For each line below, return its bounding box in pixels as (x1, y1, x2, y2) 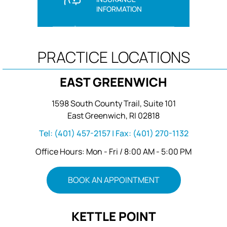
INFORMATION (96, 4, 142, 14)
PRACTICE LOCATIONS (37, 46, 190, 67)
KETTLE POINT (71, 207, 156, 224)
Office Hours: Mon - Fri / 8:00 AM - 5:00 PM (35, 145, 192, 157)
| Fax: (110, 127, 133, 139)
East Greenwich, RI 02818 (67, 109, 160, 121)
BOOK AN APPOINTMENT (67, 174, 160, 185)
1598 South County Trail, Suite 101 (51, 97, 176, 109)
